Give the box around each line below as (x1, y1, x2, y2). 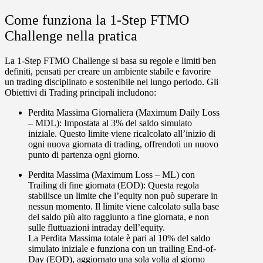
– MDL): (28, 118, 64, 129)
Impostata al (64, 118, 111, 129)
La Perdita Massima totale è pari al (28, 233, 158, 244)
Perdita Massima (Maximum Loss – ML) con (28, 170, 195, 180)
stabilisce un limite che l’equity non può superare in (28, 191, 218, 201)
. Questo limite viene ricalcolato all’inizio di (55, 129, 215, 139)
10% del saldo (158, 233, 210, 244)
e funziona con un (88, 244, 159, 254)
